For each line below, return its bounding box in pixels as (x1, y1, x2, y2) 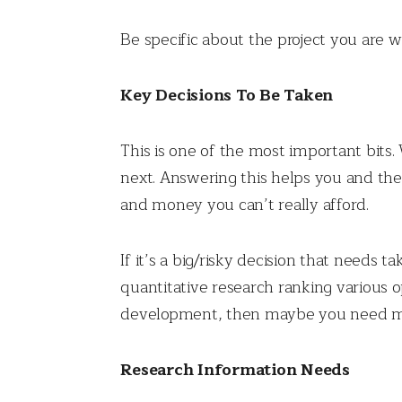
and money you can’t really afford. (120, 191, 369, 219)
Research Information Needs (120, 356, 350, 384)
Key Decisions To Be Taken (120, 82, 334, 109)
